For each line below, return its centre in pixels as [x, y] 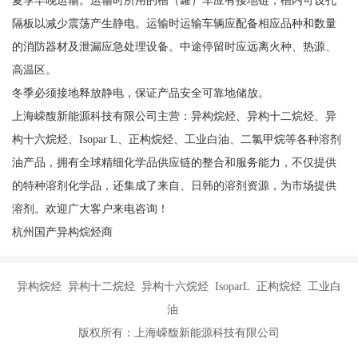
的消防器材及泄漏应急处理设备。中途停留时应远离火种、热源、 [174, 46]
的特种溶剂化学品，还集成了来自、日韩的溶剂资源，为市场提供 [174, 185]
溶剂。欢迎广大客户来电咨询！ [90, 208]
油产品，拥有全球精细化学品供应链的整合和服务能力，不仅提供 [174, 162]
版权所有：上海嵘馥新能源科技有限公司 [179, 332]
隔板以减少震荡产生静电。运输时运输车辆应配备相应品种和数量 [174, 23]
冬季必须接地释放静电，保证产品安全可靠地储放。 [140, 92]
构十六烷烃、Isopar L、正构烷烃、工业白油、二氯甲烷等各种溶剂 [176, 139]
